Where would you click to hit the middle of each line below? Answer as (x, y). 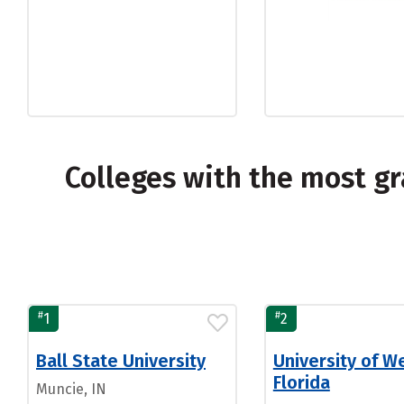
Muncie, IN (71, 389)
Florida (301, 382)
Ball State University (121, 361)
